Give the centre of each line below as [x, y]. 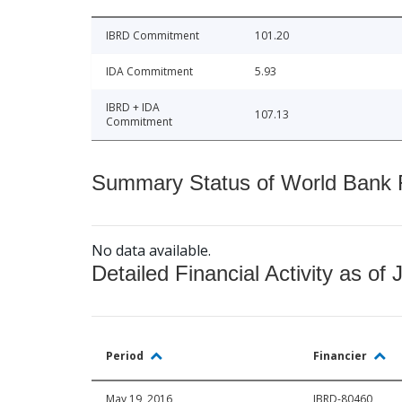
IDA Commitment [149, 72]
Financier [341, 356]
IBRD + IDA [133, 108]
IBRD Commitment [153, 36]
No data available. [151, 251]
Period [126, 356]
